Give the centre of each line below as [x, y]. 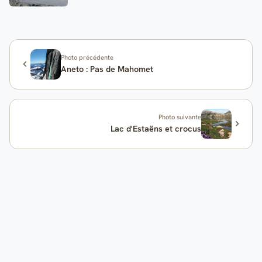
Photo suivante [180, 117]
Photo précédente [87, 58]
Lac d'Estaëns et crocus [156, 129]
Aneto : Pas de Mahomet [107, 69]
